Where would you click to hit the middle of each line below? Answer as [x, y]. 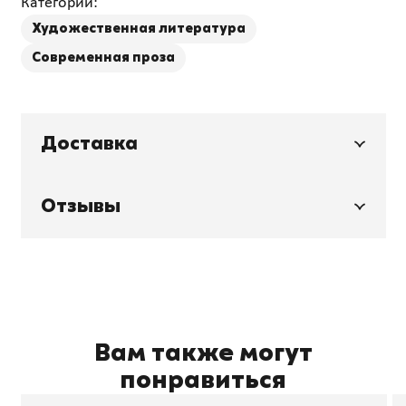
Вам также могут [203, 353]
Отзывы [81, 206]
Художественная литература [138, 28]
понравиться [203, 381]
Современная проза [103, 57]
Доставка [89, 144]
